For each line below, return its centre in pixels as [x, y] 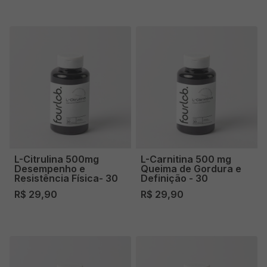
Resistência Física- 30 [66, 178]
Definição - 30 [174, 178]
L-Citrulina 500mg [57, 159]
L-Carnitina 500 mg [186, 159]
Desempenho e [50, 168]
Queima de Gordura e [191, 168]
